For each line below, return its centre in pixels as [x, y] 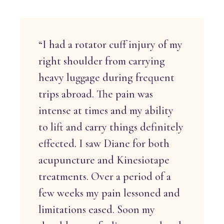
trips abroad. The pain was [96, 94]
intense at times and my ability [106, 110]
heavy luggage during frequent [107, 77]
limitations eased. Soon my [97, 209]
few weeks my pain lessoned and [109, 193]
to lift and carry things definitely [111, 127]
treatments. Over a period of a [105, 176]
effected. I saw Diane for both [104, 143]
